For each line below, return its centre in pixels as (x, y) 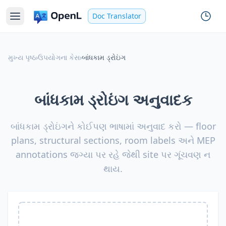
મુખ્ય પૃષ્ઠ (22, 57)
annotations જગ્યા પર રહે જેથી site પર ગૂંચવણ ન (113, 154)
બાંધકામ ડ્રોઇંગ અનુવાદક (113, 100)
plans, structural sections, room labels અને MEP (113, 140)
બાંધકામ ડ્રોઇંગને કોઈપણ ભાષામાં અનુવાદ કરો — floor (113, 126)
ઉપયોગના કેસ (59, 57)
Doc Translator (117, 16)
